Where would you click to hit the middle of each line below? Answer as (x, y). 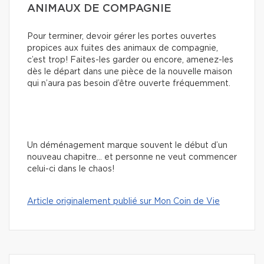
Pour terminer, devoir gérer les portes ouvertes (122, 36)
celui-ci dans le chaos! (71, 169)
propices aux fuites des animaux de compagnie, (123, 48)
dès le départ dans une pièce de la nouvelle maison (130, 72)
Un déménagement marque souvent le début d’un (127, 145)
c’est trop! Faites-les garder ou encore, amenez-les (130, 60)
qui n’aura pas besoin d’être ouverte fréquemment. (129, 83)
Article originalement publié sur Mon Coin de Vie (123, 201)
